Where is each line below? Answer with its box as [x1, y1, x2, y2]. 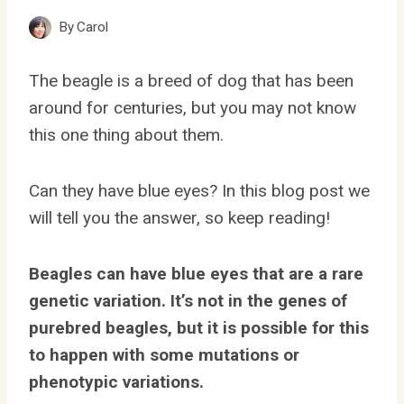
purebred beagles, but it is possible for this [29, 317, 369, 338]
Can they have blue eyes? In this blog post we [29, 179, 370, 201]
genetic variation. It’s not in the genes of [29, 289, 347, 311]
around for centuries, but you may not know [29, 96, 356, 118]
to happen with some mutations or [29, 344, 299, 365]
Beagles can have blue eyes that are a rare [29, 262, 363, 284]
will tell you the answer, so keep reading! [29, 207, 330, 228]
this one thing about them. [29, 124, 224, 145]
